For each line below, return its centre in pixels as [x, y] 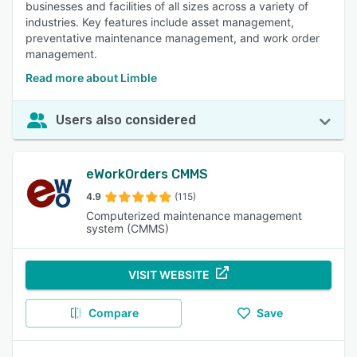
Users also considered [126, 120]
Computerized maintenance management [194, 216]
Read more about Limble [91, 78]
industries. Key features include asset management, [160, 22]
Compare [113, 313]
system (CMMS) [127, 228]
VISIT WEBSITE [169, 275]
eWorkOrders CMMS [147, 174]
